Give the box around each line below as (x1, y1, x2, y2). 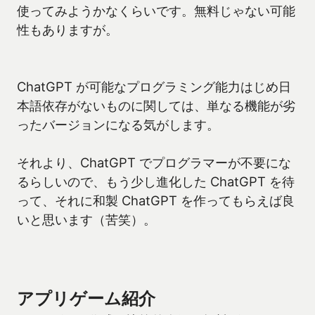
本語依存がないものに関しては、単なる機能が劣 (17, 98, 295, 114)
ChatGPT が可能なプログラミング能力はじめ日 (17, 79, 291, 95)
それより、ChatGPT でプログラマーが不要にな (17, 155, 291, 171)
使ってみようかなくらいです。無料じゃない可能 (17, 3, 295, 19)
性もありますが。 (17, 22, 118, 38)
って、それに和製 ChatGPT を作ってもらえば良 (17, 193, 295, 209)
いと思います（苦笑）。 (17, 212, 156, 228)
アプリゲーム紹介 (17, 288, 155, 309)
